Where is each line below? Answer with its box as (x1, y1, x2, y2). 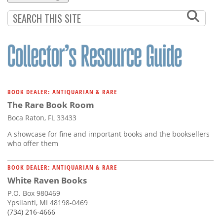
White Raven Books (7, 174, 87, 186)
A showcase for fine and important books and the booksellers (7, 129, 210, 139)
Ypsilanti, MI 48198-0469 (7, 197, 88, 207)
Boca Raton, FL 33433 (7, 112, 76, 122)
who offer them (7, 138, 58, 148)
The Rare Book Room (7, 99, 94, 110)
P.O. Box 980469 (7, 188, 60, 198)
